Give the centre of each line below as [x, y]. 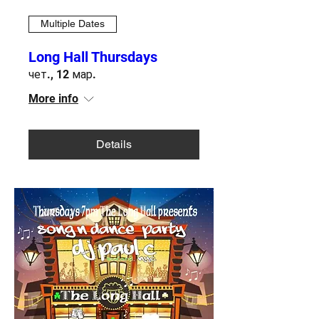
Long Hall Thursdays [93, 57]
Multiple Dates [73, 24]
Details [114, 144]
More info [53, 98]
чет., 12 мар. [62, 74]
